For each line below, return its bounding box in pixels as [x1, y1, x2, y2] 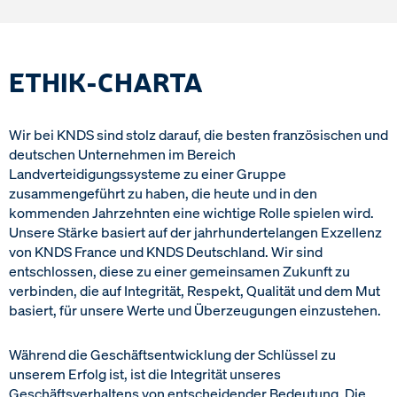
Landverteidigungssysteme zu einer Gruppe [9, 164, 286, 183]
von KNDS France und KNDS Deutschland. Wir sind [9, 242, 323, 261]
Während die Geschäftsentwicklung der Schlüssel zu [9, 345, 336, 364]
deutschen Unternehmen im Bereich [9, 144, 236, 164]
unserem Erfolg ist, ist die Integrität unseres [9, 364, 281, 384]
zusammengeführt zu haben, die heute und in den [9, 183, 317, 203]
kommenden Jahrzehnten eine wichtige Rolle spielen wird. [9, 203, 374, 222]
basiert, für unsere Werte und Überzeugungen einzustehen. [9, 300, 381, 320]
